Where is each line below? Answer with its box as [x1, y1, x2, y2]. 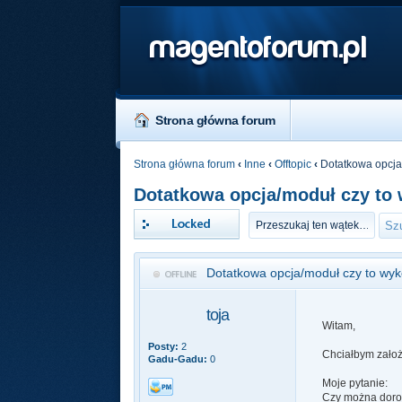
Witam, [321, 319, 355, 332]
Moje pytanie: [321, 377, 388, 389]
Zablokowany [134, 209, 203, 223]
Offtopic [275, 158, 312, 170]
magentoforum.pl [150, 30, 368, 65]
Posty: [148, 341, 179, 352]
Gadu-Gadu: [148, 354, 208, 364]
